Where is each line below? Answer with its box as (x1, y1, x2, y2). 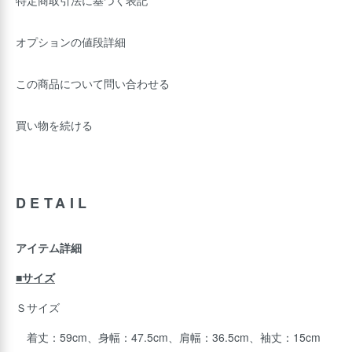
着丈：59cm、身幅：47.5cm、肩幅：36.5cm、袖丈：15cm (16, 329, 321, 345)
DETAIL (16, 192, 91, 213)
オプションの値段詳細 (16, 34, 126, 49)
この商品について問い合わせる (16, 75, 170, 91)
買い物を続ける (16, 117, 93, 133)
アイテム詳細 (16, 240, 82, 255)
